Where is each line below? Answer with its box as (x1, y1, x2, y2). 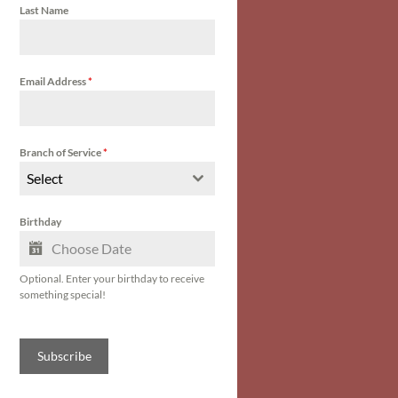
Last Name (20, 4, 69, 17)
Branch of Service (20, 146, 104, 159)
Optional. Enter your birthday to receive (20, 272, 205, 285)
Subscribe (36, 348, 92, 363)
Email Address (20, 75, 89, 88)
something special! (20, 288, 107, 301)
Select (27, 170, 64, 187)
